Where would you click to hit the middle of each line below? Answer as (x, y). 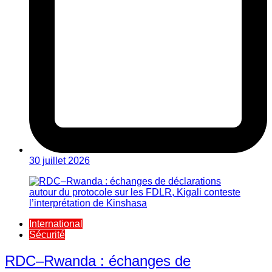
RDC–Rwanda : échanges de (98, 260)
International (56, 223)
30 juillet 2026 (59, 160)
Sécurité (47, 234)
